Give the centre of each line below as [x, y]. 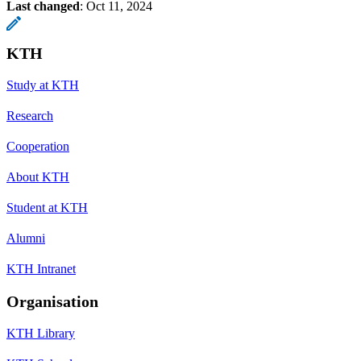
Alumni [26, 239]
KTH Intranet [41, 269]
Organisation [52, 302]
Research [30, 116]
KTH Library [41, 334]
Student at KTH [47, 208]
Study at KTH [43, 85]
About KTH [38, 177]
